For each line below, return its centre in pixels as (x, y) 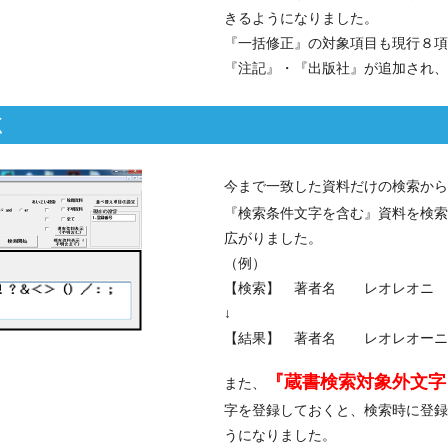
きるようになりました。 (301, 18)
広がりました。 (273, 238)
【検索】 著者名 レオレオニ (329, 288)
